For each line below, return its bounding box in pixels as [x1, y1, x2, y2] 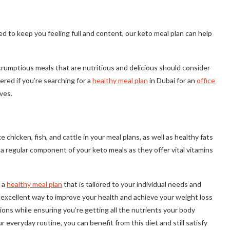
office [197, 76, 215, 85]
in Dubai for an [148, 76, 197, 85]
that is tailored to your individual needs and [62, 180, 201, 189]
